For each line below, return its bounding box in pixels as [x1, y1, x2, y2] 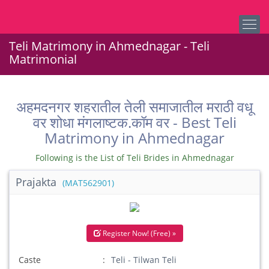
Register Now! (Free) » [100, 228, 176, 238]
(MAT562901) [62, 178, 114, 189]
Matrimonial [9, 51, 77, 67]
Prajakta [16, 175, 59, 189]
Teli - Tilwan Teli [111, 254, 177, 265]
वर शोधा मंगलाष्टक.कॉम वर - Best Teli [32, 112, 237, 132]
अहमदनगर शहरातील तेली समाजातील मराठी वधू [16, 97, 253, 116]
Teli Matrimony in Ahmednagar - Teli [9, 38, 210, 54]
